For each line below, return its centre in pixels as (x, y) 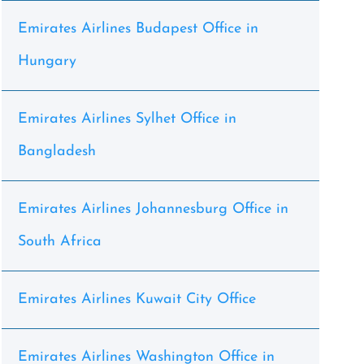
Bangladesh (56, 152)
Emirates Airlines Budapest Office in (138, 29)
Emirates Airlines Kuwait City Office (136, 299)
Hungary (47, 61)
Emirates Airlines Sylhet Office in (127, 119)
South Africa (59, 242)
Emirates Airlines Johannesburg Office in (153, 209)
